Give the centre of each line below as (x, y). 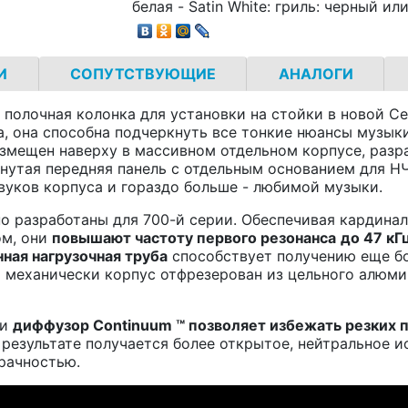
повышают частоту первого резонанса (194, 237)
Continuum (133, 325)
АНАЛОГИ (316, 73)
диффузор (53, 325)
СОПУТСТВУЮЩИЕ (143, 73)
